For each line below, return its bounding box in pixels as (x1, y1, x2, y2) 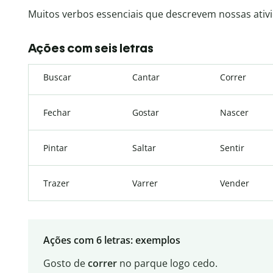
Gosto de (43, 257, 88, 271)
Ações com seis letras (28, 41, 154, 56)
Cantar (132, 71, 160, 83)
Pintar (43, 142, 68, 154)
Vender (220, 177, 249, 190)
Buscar (43, 71, 71, 83)
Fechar (43, 107, 71, 119)
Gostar (132, 107, 159, 119)
